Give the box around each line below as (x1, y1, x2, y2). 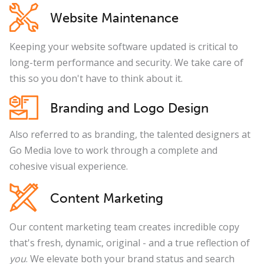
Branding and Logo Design (50, 100, 209, 116)
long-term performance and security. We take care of (9, 55, 243, 69)
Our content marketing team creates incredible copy (9, 220, 239, 233)
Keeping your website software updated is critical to (9, 39, 238, 53)
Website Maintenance (50, 9, 179, 26)
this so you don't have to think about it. (9, 71, 183, 85)
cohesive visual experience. (9, 159, 128, 173)
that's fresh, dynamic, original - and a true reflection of (9, 236, 250, 249)
